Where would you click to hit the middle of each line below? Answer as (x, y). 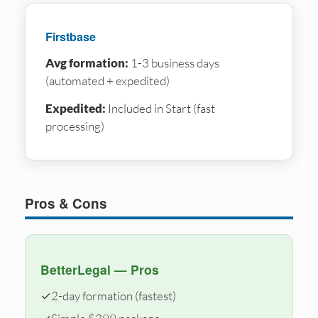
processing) (75, 126)
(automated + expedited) (108, 80)
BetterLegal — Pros (100, 270)
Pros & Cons (66, 203)
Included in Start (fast (160, 108)
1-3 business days (174, 62)
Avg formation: (87, 62)
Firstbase (71, 36)
